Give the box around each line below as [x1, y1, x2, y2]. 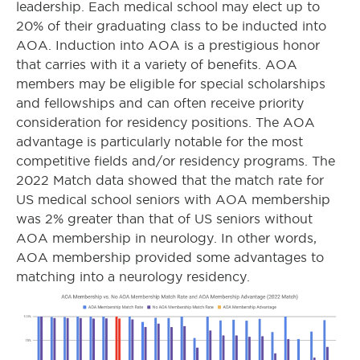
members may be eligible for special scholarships [16, 76, 325, 91]
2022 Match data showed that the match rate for [16, 173, 324, 187]
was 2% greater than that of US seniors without [16, 211, 313, 226]
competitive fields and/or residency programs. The [16, 153, 335, 168]
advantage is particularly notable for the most [16, 134, 303, 149]
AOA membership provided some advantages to [16, 250, 324, 264]
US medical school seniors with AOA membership [16, 192, 330, 207]
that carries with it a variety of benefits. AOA [16, 57, 297, 72]
